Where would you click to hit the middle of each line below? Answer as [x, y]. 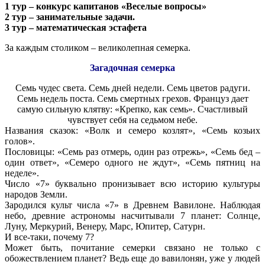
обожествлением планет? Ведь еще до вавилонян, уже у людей [132, 258]
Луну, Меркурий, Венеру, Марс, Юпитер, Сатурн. [105, 227]
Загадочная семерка [132, 68]
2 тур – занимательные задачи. [70, 17]
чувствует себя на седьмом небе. [132, 120]
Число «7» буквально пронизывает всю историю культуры [132, 184]
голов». [20, 141]
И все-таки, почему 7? [49, 237]
